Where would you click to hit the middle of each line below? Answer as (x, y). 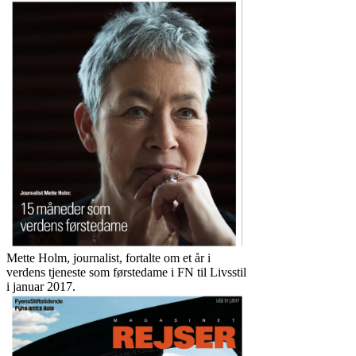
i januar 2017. (41, 286)
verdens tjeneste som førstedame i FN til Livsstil (126, 272)
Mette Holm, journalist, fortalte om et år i (108, 258)
